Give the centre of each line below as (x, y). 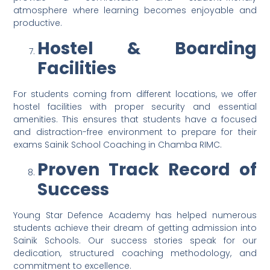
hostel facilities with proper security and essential (135, 106)
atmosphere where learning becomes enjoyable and (135, 11)
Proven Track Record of (147, 170)
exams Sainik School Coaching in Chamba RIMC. (118, 144)
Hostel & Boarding (147, 48)
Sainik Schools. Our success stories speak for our (135, 241)
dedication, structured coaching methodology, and (135, 253)
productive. (38, 23)
